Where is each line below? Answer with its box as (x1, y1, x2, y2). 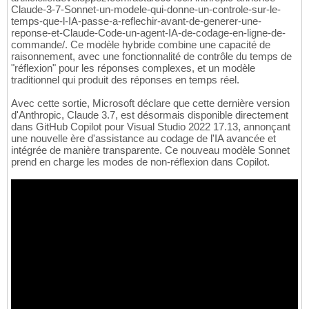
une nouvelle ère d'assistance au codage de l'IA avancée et (11, 132, 276, 145)
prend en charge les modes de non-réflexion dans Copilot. (11, 156, 270, 168)
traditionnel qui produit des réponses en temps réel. (11, 74, 239, 86)
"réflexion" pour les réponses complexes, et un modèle (11, 62, 255, 74)
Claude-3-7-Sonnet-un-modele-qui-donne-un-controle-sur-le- (11, 3, 281, 16)
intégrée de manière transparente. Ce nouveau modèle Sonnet (11, 144, 290, 157)
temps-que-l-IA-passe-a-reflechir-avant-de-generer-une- (11, 15, 261, 28)
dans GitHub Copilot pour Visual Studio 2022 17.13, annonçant (11, 121, 290, 133)
